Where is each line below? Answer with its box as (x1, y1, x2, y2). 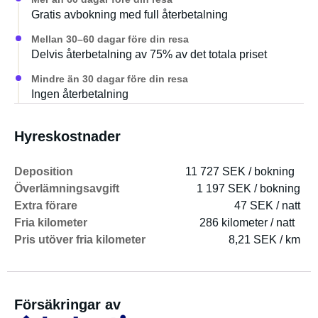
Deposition (14, 165, 73, 177)
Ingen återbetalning (31, 88, 128, 100)
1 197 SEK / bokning (197, 182, 300, 194)
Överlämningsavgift (14, 182, 119, 194)
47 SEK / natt (234, 199, 300, 212)
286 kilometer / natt (199, 216, 295, 229)
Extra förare (14, 199, 77, 212)
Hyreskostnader (14, 128, 121, 144)
